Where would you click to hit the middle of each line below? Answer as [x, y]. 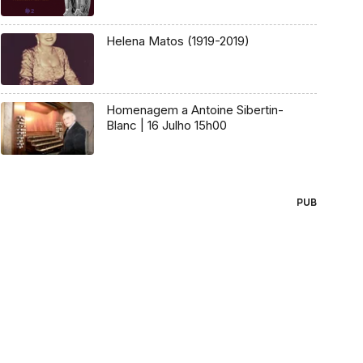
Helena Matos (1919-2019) [178, 41]
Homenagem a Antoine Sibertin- [194, 110]
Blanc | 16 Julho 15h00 [166, 126]
